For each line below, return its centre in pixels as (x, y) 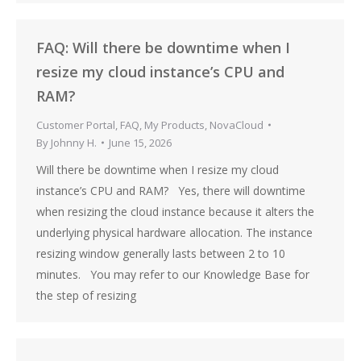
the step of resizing (86, 295)
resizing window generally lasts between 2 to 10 (161, 253)
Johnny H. (74, 143)
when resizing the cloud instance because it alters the (175, 212)
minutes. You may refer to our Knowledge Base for (173, 274)
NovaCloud (237, 125)
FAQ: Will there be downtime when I (163, 48)
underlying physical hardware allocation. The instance (174, 232)
